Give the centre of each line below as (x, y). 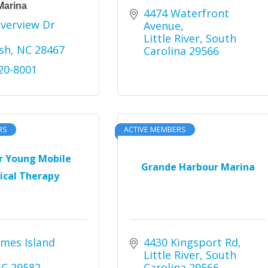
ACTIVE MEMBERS (155, 129)
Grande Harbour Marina (198, 167)
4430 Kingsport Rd (191, 242)
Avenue (162, 26)
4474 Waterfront (186, 13)
